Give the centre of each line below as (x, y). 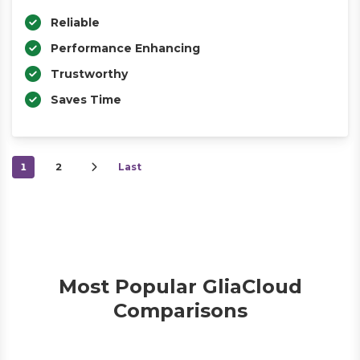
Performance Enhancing (125, 48)
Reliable (75, 22)
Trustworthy (89, 74)
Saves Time (86, 100)
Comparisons (180, 311)
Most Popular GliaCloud (180, 286)
